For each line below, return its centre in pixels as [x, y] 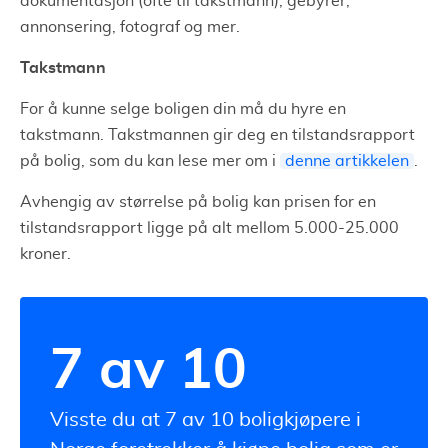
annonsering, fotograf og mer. [130, 26]
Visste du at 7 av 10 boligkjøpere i [205, 419]
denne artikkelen [347, 160]
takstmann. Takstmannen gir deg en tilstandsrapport [217, 134]
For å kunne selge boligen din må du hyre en [183, 108]
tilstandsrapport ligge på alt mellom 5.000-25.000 [209, 227]
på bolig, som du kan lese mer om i [150, 160]
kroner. [45, 253]
